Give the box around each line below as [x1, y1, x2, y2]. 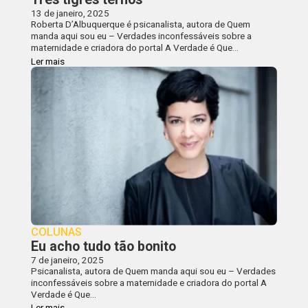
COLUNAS [30, 225, 82, 239]
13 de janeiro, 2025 [30, 8, 109, 19]
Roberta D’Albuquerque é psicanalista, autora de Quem [30, 19, 250, 30]
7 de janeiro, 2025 [30, 254, 104, 265]
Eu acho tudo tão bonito [30, 238, 176, 254]
